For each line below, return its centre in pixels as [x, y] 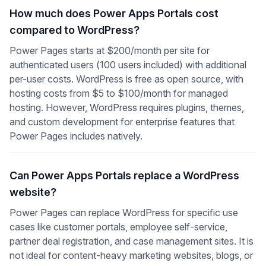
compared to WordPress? [75, 30]
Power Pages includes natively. [76, 136]
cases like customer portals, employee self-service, [118, 227]
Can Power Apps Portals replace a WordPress [124, 175]
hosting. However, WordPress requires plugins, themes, [127, 107]
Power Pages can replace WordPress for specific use [124, 213]
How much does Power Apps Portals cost [114, 13]
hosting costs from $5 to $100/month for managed [119, 93]
